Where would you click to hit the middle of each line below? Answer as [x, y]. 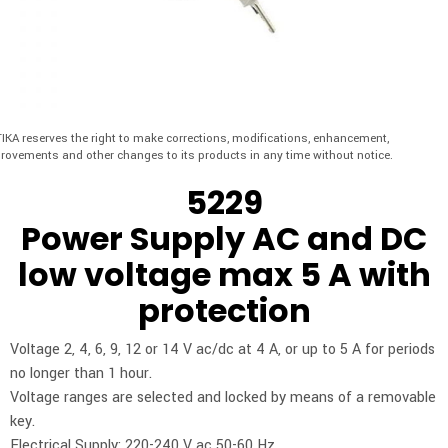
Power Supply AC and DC [224, 238]
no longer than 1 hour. [81, 373]
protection [224, 310]
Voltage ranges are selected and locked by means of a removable [223, 397]
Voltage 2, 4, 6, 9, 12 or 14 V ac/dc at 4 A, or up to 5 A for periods [222, 349]
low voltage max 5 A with [224, 274]
